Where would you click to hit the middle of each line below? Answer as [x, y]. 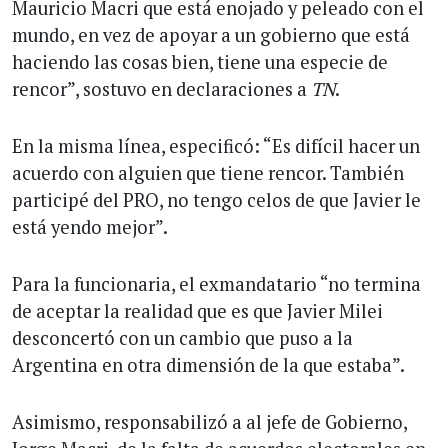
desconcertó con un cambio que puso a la [182, 337]
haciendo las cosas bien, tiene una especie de [200, 61]
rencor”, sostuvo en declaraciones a [161, 88]
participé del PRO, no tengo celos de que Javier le [216, 199]
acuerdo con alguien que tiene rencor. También [208, 172]
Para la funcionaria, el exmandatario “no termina [216, 283]
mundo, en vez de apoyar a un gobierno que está [211, 34]
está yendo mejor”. [90, 226]
